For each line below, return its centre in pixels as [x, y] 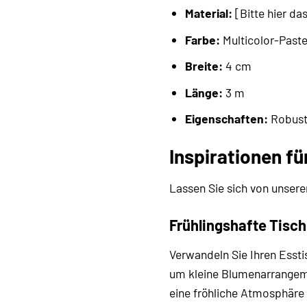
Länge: [204, 92]
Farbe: [202, 39]
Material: [208, 13]
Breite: [204, 66]
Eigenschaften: [226, 119]
